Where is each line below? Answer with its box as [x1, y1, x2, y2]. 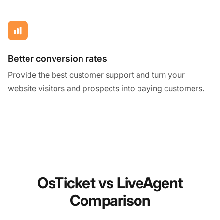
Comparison [69, 191, 151, 209]
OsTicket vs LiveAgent [37, 173, 183, 192]
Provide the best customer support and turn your [8, 69, 185, 80]
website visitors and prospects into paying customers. [8, 83, 204, 93]
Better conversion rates [8, 53, 107, 64]
